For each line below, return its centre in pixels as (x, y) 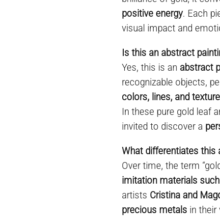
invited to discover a (164, 126)
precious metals (155, 210)
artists (136, 195)
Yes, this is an (151, 67)
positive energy (152, 13)
